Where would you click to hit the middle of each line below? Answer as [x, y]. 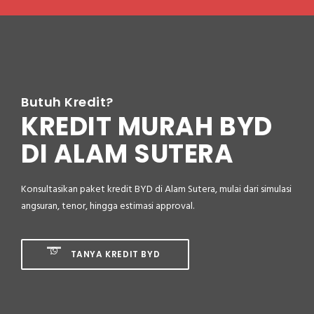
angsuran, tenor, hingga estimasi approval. [108, 207]
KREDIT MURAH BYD [147, 127]
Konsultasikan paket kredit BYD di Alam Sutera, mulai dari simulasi [156, 190]
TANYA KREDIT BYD [114, 254]
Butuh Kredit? [68, 102]
